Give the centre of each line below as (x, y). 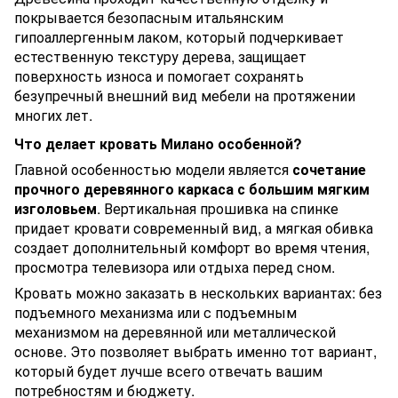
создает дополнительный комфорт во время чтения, (192, 247)
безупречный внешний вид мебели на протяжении (185, 95)
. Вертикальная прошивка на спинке (218, 208)
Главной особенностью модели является (153, 169)
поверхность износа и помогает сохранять (159, 76)
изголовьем (56, 208)
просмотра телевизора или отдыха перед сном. (175, 267)
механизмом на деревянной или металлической (175, 331)
